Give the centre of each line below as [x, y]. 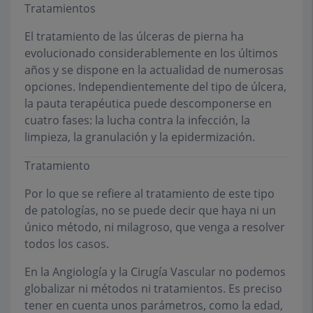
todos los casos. [67, 244]
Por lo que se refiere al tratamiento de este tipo [150, 194]
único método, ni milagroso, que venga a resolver [155, 227]
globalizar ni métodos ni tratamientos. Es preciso [153, 289]
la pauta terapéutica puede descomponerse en [148, 103]
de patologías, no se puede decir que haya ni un [150, 210]
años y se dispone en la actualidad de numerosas [154, 70]
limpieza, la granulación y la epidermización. [140, 137]
